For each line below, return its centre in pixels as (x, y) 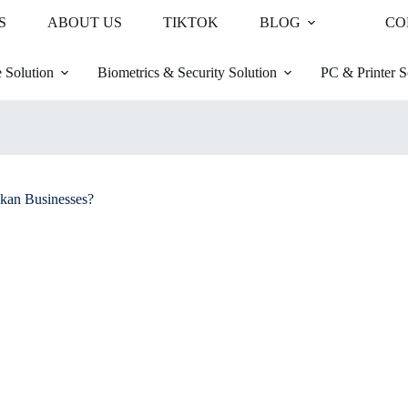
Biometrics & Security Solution (188, 72)
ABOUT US (85, 22)
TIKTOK (191, 22)
